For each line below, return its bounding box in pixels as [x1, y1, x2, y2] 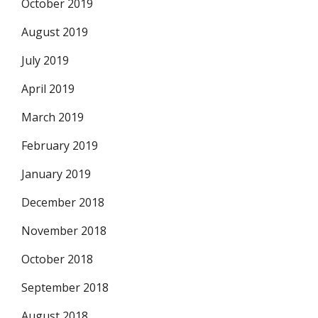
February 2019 [21, 138, 98, 153]
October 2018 [21, 251, 93, 267]
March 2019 [21, 109, 84, 125]
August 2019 [21, 24, 88, 40]
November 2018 [21, 223, 106, 238]
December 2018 [21, 194, 104, 210]
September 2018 [21, 280, 109, 295]
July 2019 [21, 53, 69, 68]
